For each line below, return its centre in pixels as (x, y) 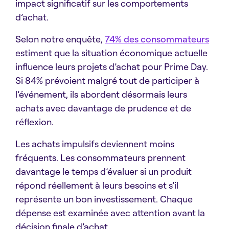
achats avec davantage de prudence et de (103, 108)
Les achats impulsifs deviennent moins (95, 144)
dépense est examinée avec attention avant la (110, 213)
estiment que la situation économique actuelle (111, 53)
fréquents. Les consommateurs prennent (100, 158)
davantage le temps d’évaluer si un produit (104, 171)
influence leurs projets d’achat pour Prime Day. (112, 67)
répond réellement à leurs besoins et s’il (97, 185)
